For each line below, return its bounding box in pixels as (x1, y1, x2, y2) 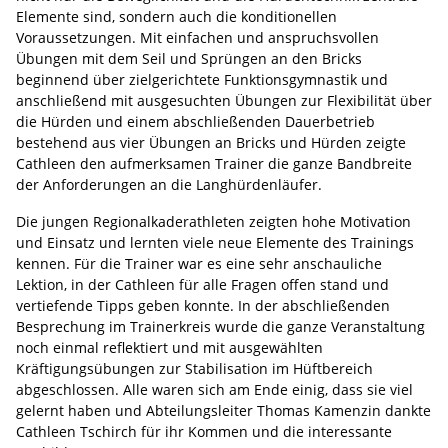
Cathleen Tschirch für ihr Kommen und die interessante (16, 421, 392, 441)
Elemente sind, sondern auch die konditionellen (16, 6, 337, 26)
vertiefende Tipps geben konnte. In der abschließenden (16, 295, 390, 315)
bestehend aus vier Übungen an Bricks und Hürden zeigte (16, 132, 406, 152)
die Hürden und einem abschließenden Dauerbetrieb (16, 111, 375, 131)
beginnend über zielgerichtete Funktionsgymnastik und (16, 69, 388, 89)
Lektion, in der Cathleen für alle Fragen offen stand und (16, 274, 389, 294)
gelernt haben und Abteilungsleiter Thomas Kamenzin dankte (16, 400, 431, 420)
